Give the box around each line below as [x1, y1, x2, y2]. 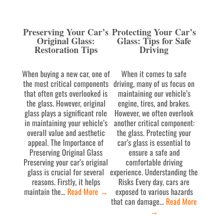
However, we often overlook [114, 107, 194, 119]
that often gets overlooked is [24, 87, 108, 99]
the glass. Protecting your [117, 126, 192, 138]
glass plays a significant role [25, 107, 108, 119]
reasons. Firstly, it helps [31, 175, 100, 188]
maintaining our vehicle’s [117, 87, 191, 99]
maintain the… [24, 185, 67, 197]
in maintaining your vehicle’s [24, 116, 108, 129]
